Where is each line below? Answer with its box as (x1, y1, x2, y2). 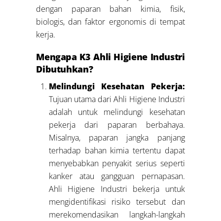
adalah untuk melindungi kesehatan (48, 107, 185, 118)
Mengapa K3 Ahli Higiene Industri (36, 51, 185, 63)
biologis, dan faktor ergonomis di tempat (36, 16, 185, 27)
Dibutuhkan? (36, 63, 93, 75)
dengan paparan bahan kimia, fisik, (36, 3, 185, 14)
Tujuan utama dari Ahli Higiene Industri (48, 94, 185, 105)
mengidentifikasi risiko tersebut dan (48, 196, 185, 208)
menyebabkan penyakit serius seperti (48, 158, 185, 169)
